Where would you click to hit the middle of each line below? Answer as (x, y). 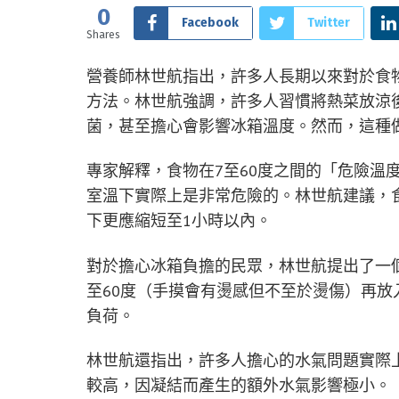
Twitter (329, 22)
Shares (103, 34)
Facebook (210, 22)
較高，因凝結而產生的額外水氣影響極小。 (239, 386)
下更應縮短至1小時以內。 (179, 221)
